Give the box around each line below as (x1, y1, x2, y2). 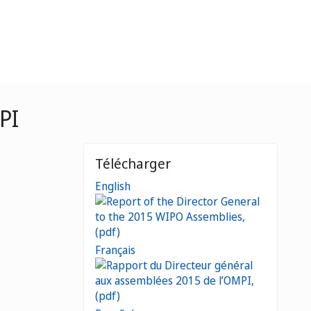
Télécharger (95, 154, 171, 173)
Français (95, 242, 135, 258)
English (95, 178, 131, 194)
